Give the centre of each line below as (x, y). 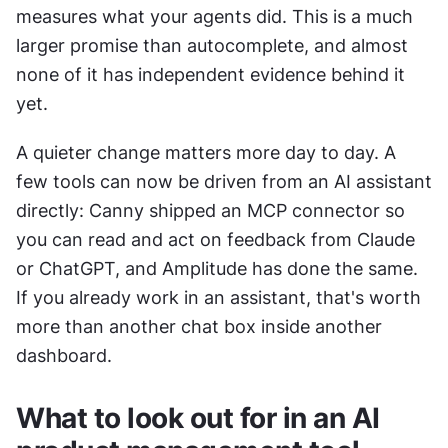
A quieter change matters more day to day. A (206, 152)
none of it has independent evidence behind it (210, 74)
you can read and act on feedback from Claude (215, 239)
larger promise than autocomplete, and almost (212, 45)
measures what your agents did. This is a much (214, 16)
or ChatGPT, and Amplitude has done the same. (217, 268)
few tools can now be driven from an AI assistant (224, 181)
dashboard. (64, 355)
